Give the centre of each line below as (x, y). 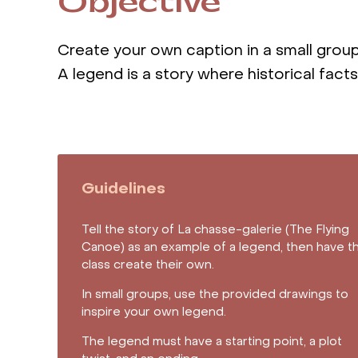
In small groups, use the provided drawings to (215, 295)
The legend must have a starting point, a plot (212, 342)
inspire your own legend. (154, 313)
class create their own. (148, 266)
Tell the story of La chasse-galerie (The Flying (215, 231)
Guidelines (123, 190)
